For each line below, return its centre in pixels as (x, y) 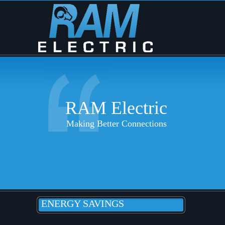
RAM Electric (116, 108)
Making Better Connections (116, 124)
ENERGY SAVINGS (82, 203)
